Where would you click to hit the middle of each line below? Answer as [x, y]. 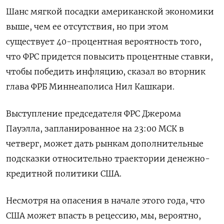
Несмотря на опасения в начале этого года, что [105, 201]
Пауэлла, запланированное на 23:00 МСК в [95, 129]
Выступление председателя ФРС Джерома [93, 114]
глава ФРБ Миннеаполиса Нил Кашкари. [90, 87]
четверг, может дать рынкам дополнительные [105, 144]
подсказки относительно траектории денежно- [108, 159]
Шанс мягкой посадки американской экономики [110, 12]
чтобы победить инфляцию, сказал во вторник [106, 72]
